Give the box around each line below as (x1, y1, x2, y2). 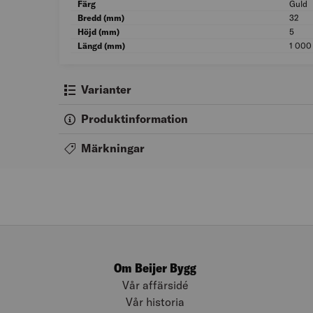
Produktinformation (81, 112, 188, 126)
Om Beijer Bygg (114, 260, 196, 276)
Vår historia (126, 295, 184, 309)
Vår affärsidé (122, 278, 189, 292)
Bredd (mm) (78, 13, 124, 24)
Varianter (81, 82, 131, 97)
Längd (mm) (78, 41, 125, 52)
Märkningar (81, 141, 145, 156)
